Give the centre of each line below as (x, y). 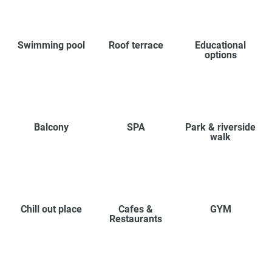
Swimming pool (52, 46)
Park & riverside (221, 127)
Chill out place (52, 209)
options (220, 55)
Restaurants (136, 219)
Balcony (52, 127)
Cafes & (136, 209)
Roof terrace (136, 46)
